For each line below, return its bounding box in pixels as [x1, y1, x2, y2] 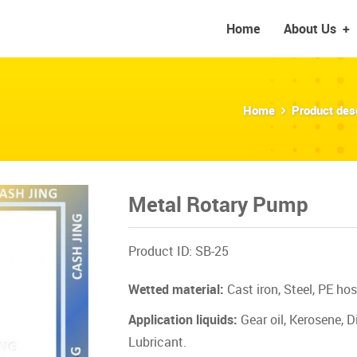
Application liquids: [127, 311, 237, 328]
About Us [283, 20, 336, 37]
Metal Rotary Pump [127, 190, 308, 218]
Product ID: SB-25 [127, 242, 229, 260]
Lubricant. [127, 333, 186, 351]
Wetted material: [127, 280, 224, 298]
